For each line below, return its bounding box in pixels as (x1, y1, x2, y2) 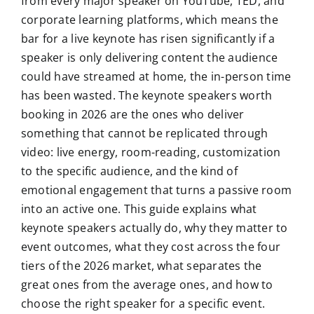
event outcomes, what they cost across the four (20, 239, 281, 255)
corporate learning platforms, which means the (20, 12, 278, 28)
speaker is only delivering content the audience (20, 50, 278, 66)
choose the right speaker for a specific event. (20, 296, 266, 312)
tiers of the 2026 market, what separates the (20, 258, 262, 274)
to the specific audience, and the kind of (20, 163, 238, 179)
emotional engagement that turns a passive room (20, 182, 292, 198)
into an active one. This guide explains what (20, 201, 257, 217)
